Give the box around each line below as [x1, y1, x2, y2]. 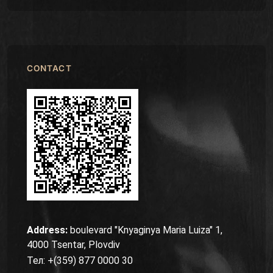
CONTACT [27, 63, 72, 73]
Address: [27, 224, 68, 236]
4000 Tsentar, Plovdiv [27, 238, 120, 250]
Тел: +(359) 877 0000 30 [27, 254, 133, 266]
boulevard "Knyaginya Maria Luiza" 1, [68, 224, 222, 236]
